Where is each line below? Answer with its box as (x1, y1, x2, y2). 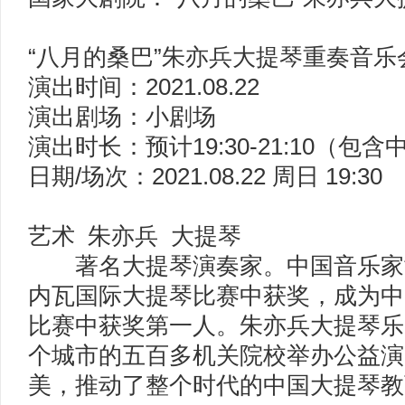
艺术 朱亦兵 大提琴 (28, 223, 241, 249)
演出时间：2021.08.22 (28, 74, 259, 99)
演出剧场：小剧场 (28, 104, 222, 129)
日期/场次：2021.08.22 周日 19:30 (28, 164, 382, 189)
